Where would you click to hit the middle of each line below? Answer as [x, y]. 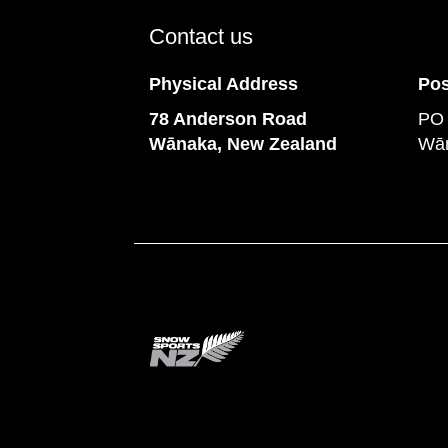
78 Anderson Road [234, 118]
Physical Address [224, 83]
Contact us [201, 36]
